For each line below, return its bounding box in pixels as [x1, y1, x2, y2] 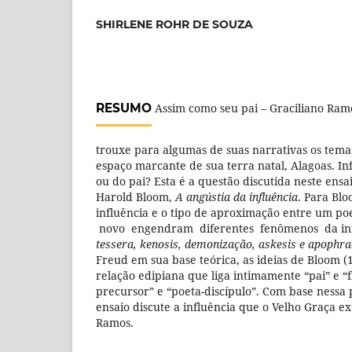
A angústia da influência [175, 189, 298, 204]
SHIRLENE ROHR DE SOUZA [96, 16, 253, 31]
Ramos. [96, 314, 134, 330]
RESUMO [96, 100, 152, 115]
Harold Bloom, [96, 189, 175, 204]
